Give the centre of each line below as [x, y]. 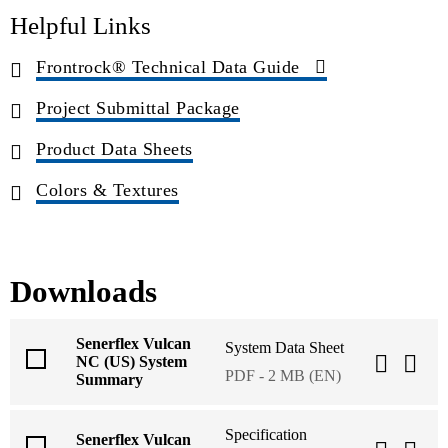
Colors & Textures [107, 190]
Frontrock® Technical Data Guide [170, 66]
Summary [109, 380]
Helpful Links [80, 26]
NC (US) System [131, 362]
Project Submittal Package [138, 107]
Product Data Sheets [114, 149]
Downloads [83, 292]
